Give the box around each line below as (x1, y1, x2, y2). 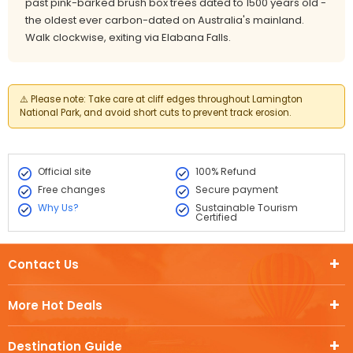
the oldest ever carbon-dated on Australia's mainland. (25, 13, 304, 28)
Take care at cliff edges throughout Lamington (86, 93, 303, 106)
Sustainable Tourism (195, 201, 298, 214)
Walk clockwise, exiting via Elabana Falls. (25, 30, 231, 45)
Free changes (38, 183, 106, 196)
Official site (38, 165, 91, 178)
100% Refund (195, 165, 256, 178)
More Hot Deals (8, 297, 102, 314)
